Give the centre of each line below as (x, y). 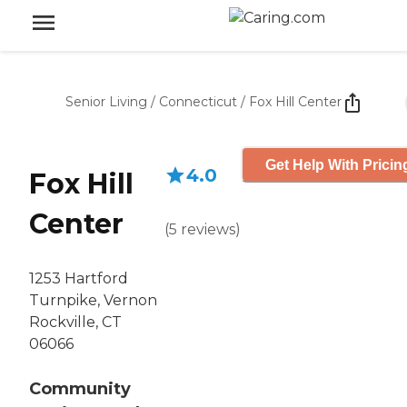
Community (80, 389)
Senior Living (106, 102)
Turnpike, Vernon (93, 301)
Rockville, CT (75, 323)
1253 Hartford (79, 279)
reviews (208, 229)
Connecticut (198, 102)
